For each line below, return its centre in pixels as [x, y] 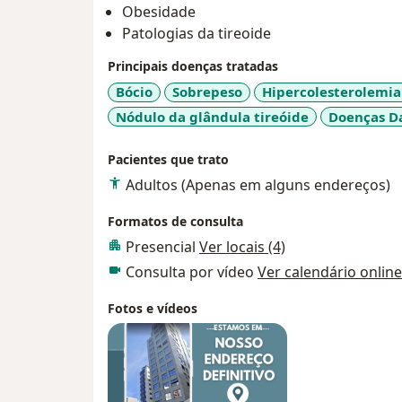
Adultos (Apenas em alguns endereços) [258, 185]
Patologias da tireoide [197, 34]
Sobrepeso [207, 92]
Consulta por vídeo [192, 272]
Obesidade [159, 12]
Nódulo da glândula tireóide [212, 116]
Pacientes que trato [168, 160]
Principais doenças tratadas [193, 66]
